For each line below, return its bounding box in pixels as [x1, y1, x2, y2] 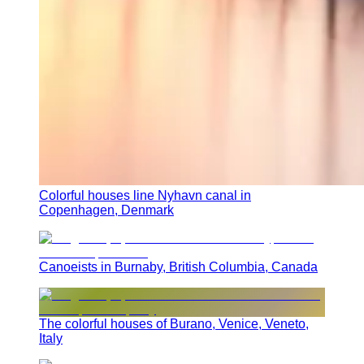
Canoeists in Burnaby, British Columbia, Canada [39, 259, 318, 274]
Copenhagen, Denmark [39, 202, 174, 217]
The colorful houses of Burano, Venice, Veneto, [39, 316, 309, 331]
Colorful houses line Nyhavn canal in [39, 188, 251, 202]
